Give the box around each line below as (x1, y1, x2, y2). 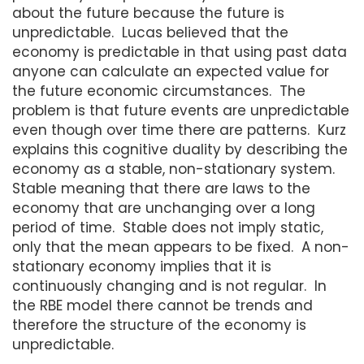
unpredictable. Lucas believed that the (12, 22, 288, 42)
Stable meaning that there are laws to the (12, 178, 310, 198)
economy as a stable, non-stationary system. (12, 158, 339, 179)
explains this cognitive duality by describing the (12, 139, 348, 159)
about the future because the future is (12, 2, 284, 23)
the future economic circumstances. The (12, 80, 305, 101)
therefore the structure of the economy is (12, 314, 306, 335)
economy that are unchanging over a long (12, 197, 315, 218)
